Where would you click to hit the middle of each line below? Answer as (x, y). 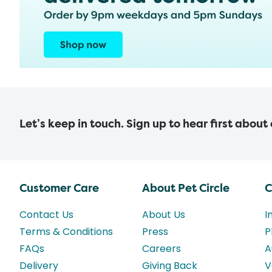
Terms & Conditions (66, 232)
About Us (164, 215)
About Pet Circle (186, 189)
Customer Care (59, 189)
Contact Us (46, 215)
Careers (161, 249)
